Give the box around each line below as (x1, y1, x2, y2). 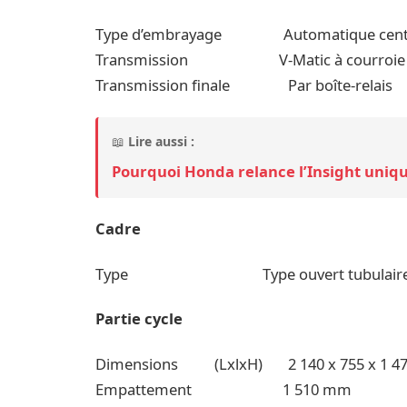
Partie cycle (95, 308, 184, 330)
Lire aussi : (128, 133, 195, 151)
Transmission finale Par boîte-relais (95, 74, 393, 95)
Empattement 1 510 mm (95, 378, 352, 400)
